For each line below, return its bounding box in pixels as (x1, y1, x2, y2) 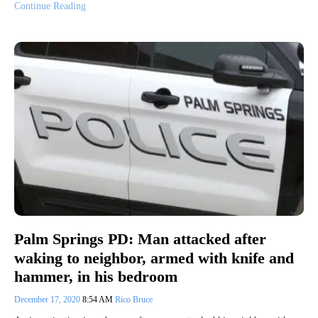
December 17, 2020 (14, 294, 82, 305)
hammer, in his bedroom (14, 267, 177, 285)
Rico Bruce (115, 294, 153, 305)
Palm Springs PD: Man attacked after (14, 230, 266, 248)
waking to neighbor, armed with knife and (14, 248, 294, 267)
